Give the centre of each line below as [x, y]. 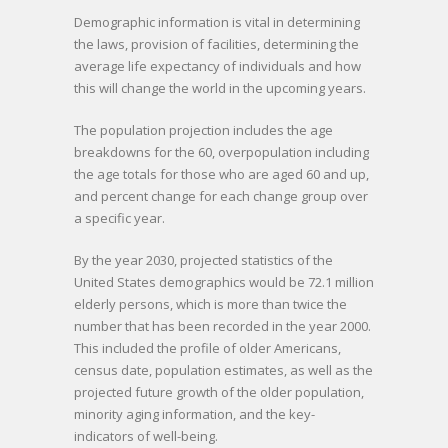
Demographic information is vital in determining [217, 21]
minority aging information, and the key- [194, 413]
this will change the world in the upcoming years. [220, 87]
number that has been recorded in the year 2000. [224, 325]
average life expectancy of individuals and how [217, 65]
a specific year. [119, 217]
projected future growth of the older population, [219, 391]
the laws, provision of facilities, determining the [216, 43]
